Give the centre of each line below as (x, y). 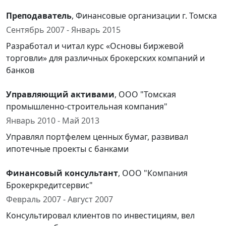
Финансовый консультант (62, 173)
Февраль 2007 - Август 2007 (60, 199)
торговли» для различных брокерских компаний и (105, 58)
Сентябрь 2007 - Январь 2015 (63, 30)
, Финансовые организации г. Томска (144, 16)
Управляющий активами (60, 94)
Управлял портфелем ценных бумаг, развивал (97, 137)
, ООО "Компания (153, 173)
